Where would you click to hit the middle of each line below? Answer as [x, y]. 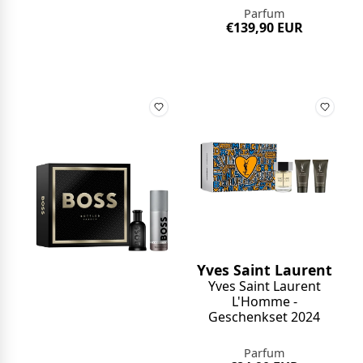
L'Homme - [264, 301]
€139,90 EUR [264, 28]
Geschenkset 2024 [265, 316]
